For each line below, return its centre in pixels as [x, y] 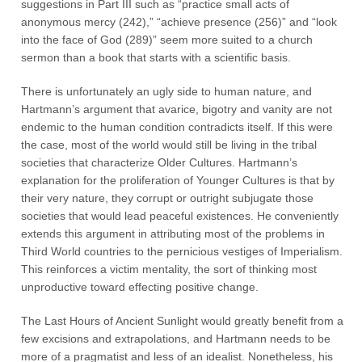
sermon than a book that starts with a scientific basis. [156, 57]
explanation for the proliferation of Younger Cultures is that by [178, 180]
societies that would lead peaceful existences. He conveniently [180, 216]
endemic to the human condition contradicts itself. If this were [177, 127]
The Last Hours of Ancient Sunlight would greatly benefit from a [183, 321]
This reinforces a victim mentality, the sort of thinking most [169, 269]
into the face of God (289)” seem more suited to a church [167, 40]
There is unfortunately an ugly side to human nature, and [167, 91]
